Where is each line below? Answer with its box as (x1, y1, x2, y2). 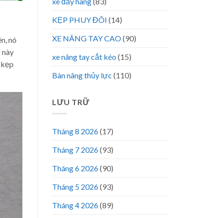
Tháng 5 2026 (52, 182, 98, 192)
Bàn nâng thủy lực (52, 70, 112, 80)
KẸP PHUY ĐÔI (52, 15, 107, 24)
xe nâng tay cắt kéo (52, 52, 116, 61)
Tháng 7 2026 (52, 145, 98, 155)
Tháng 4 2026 (52, 200, 98, 210)
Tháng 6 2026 (52, 163, 98, 173)
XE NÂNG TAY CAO (52, 33, 121, 43)
